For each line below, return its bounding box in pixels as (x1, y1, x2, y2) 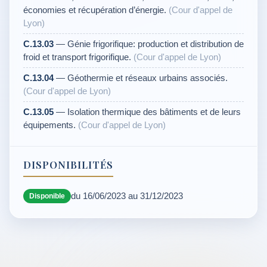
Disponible (29, 192, 65, 200)
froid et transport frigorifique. (23, 52, 133, 62)
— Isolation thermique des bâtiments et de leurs (54, 107, 241, 117)
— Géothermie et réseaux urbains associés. (54, 73, 228, 83)
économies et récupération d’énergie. (23, 5, 169, 15)
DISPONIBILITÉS (23, 158, 114, 171)
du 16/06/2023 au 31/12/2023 (71, 191, 183, 201)
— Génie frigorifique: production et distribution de (54, 39, 244, 49)
